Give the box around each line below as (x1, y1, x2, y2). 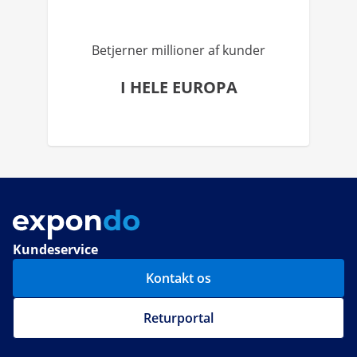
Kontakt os (146, 269, 211, 288)
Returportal (143, 309, 214, 328)
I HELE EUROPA (120, 76, 237, 98)
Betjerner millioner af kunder (92, 41, 265, 59)
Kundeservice (13, 241, 98, 259)
